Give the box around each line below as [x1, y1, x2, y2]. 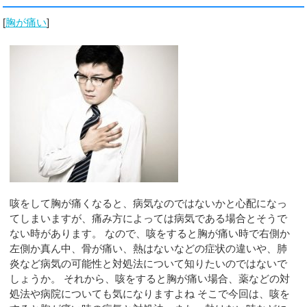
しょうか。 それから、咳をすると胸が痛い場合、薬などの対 [10, 273, 291, 285]
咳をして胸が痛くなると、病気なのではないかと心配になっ [10, 197, 288, 210]
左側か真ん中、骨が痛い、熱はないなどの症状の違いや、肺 [10, 243, 288, 255]
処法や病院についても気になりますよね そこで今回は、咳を [10, 288, 291, 300]
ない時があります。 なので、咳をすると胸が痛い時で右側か [10, 228, 291, 240]
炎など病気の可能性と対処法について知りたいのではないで [10, 258, 288, 270]
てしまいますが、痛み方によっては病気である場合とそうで [10, 212, 288, 225]
